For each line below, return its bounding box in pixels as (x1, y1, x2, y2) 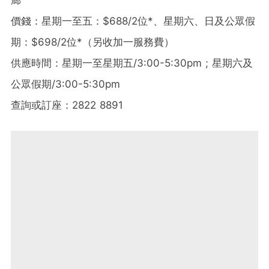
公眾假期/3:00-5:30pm (11, 77, 120, 90)
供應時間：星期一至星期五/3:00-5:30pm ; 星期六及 (11, 56, 253, 69)
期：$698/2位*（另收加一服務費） (11, 35, 174, 48)
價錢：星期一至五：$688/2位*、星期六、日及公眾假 (11, 14, 255, 27)
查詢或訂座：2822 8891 (11, 98, 123, 111)
